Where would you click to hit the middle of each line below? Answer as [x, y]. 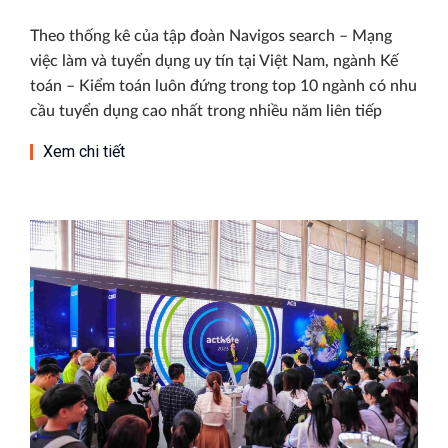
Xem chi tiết [84, 151]
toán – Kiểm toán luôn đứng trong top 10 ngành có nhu [223, 85]
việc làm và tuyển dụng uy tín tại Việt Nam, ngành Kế [214, 60]
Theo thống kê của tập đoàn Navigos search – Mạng [211, 35]
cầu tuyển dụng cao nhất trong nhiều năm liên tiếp [206, 110]
